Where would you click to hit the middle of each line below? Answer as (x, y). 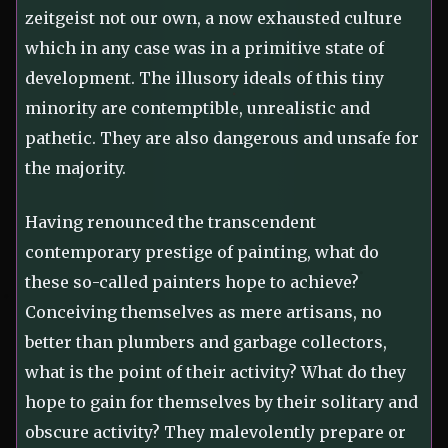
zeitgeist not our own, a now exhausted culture (213, 18)
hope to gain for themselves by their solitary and (221, 402)
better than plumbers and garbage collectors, (206, 342)
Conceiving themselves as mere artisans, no (203, 312)
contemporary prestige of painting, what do (202, 252)
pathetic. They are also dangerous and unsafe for (222, 138)
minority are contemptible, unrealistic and (197, 108)
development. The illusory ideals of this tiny (204, 78)
